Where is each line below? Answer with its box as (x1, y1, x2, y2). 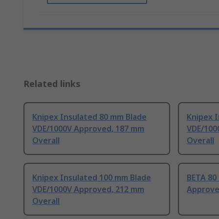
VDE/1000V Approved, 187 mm (32, 123, 144, 134)
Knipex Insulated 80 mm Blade (32, 111, 147, 123)
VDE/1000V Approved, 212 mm (32, 184, 144, 195)
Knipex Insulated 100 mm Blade (32, 172, 151, 183)
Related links (23, 78, 81, 90)
